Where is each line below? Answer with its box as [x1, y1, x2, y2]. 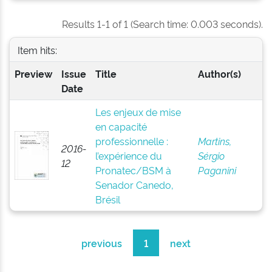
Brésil [95, 192, 120, 206]
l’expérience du [95, 149, 162, 162]
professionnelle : [95, 134, 168, 148]
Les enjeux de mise [95, 105, 181, 118]
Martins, [197, 134, 231, 148]
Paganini [197, 163, 236, 177]
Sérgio [197, 149, 225, 162]
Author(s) [197, 67, 241, 80]
